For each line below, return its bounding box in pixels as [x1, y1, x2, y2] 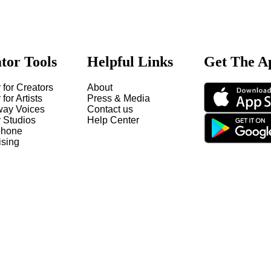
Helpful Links [87, 54, 174, 70]
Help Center [87, 115, 140, 125]
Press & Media [87, 93, 151, 103]
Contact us [87, 104, 134, 114]
